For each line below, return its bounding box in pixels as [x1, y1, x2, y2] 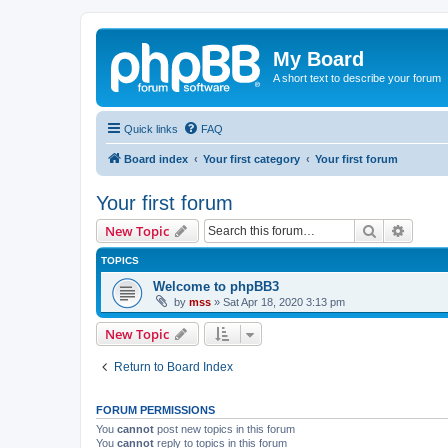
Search [377, 220, 419, 239]
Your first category [203, 152, 300, 165]
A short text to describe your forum [273, 72, 441, 84]
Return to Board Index [114, 359, 233, 374]
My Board [273, 48, 364, 70]
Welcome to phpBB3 [153, 278, 279, 294]
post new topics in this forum [154, 422, 295, 435]
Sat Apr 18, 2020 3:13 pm [223, 295, 345, 308]
